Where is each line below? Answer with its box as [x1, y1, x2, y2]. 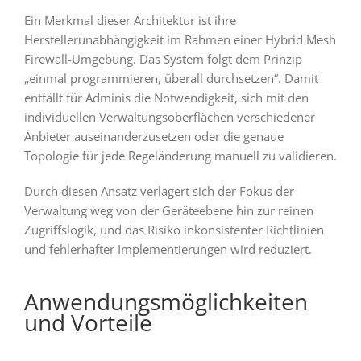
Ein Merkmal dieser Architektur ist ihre [23, 11, 236, 28]
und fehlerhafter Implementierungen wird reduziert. [23, 240, 312, 257]
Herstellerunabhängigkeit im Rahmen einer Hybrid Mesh [23, 31, 336, 48]
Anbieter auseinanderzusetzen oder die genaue [23, 127, 284, 144]
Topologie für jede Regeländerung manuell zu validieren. [23, 147, 337, 164]
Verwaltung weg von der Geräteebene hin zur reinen [23, 201, 313, 218]
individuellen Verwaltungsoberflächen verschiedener [23, 108, 315, 125]
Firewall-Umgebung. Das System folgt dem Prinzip [23, 50, 302, 67]
